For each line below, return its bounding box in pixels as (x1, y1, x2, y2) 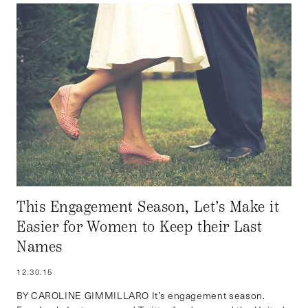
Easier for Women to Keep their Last (16, 217, 263, 236)
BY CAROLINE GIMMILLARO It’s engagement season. (16, 288, 265, 302)
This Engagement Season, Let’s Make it (16, 197, 280, 217)
